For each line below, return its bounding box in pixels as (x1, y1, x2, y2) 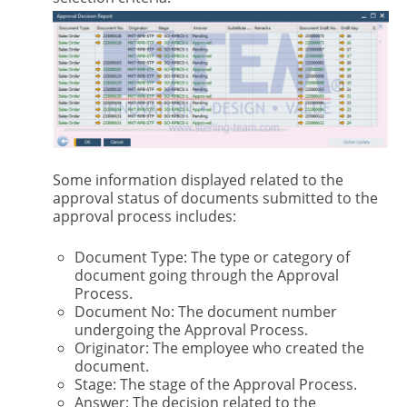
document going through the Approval (74, 265, 339, 286)
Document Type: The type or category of (74, 247, 350, 268)
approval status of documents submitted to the (52, 187, 378, 208)
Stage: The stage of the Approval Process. (74, 374, 357, 395)
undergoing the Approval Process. (74, 320, 308, 341)
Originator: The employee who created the (74, 338, 364, 359)
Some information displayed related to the (52, 169, 343, 190)
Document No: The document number (74, 302, 337, 323)
